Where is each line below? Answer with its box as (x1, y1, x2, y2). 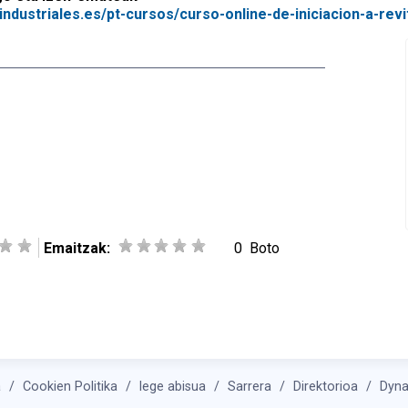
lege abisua (139, 378, 206, 394)
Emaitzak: (44, 240, 114, 258)
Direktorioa (293, 378, 358, 394)
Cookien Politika (23, 378, 117, 394)
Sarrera (228, 378, 271, 394)
